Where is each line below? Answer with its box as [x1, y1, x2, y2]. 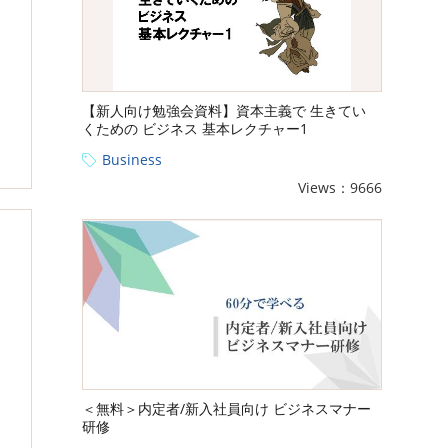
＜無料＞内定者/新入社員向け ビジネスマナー [82, 399, 371, 419]
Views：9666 [298, 178, 382, 198]
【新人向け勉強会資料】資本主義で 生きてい [82, 101, 366, 121]
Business [102, 150, 162, 170]
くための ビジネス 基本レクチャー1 [82, 119, 308, 139]
